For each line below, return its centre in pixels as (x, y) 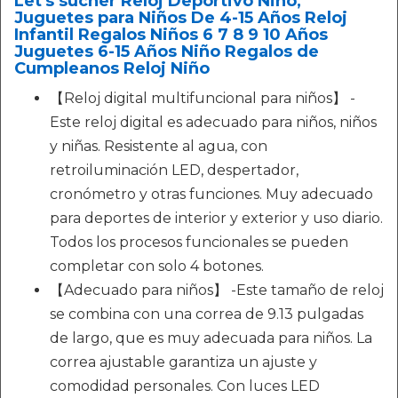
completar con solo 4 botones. (157, 266)
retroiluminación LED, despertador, (174, 170)
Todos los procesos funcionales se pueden (199, 242)
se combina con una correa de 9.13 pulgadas (207, 314)
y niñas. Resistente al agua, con (159, 146)
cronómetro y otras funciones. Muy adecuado (211, 194)
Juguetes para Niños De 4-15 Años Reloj (181, 18)
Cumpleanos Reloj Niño (112, 68)
